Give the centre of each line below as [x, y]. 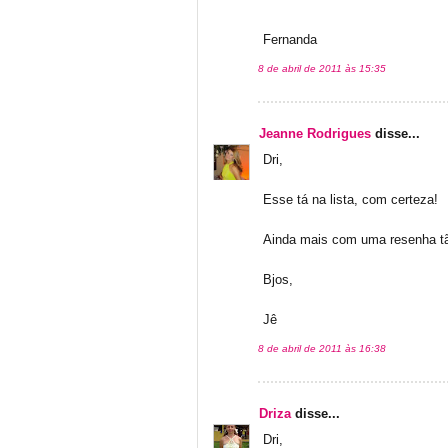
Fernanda [290, 39]
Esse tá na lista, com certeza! [350, 199]
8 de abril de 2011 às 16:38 [322, 348]
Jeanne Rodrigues [315, 133]
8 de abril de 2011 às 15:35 [322, 68]
